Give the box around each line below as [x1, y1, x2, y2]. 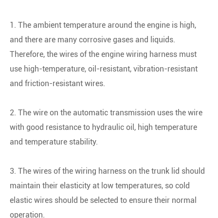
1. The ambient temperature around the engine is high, [10, 20, 196, 30]
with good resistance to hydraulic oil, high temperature [10, 122, 197, 132]
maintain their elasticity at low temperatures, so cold [10, 181, 190, 190]
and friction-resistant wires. [10, 78, 105, 88]
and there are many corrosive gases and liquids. [10, 35, 175, 44]
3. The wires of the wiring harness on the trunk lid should [10, 166, 205, 176]
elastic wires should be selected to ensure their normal [10, 195, 197, 205]
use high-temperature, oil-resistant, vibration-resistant [10, 64, 198, 73]
